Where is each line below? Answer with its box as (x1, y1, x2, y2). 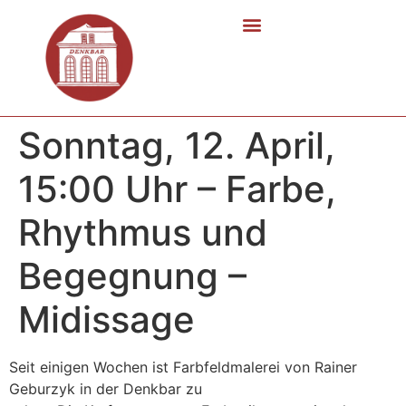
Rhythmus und (18, 209, 267, 255)
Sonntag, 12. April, (18, 122, 335, 168)
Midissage (18, 296, 195, 342)
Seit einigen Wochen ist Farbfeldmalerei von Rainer (9, 357, 357, 376)
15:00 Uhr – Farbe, (18, 166, 336, 211)
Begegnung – (18, 253, 246, 298)
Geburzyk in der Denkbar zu (9, 379, 202, 398)
